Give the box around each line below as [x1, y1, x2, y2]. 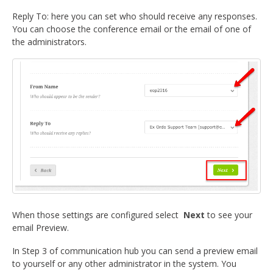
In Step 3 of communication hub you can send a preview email [12, 244, 258, 257]
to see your [205, 208, 252, 221]
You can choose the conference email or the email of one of [12, 23, 251, 35]
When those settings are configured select [12, 208, 183, 221]
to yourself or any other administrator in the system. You [12, 257, 236, 269]
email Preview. [12, 221, 71, 233]
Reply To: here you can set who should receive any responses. [12, 10, 257, 22]
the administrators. [12, 36, 87, 48]
